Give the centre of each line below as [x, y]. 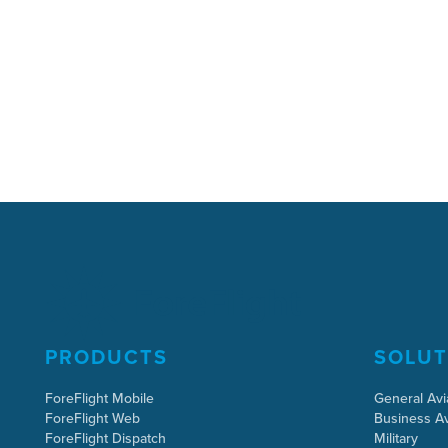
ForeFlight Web [93, 418]
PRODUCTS [107, 357]
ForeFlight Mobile [100, 398]
